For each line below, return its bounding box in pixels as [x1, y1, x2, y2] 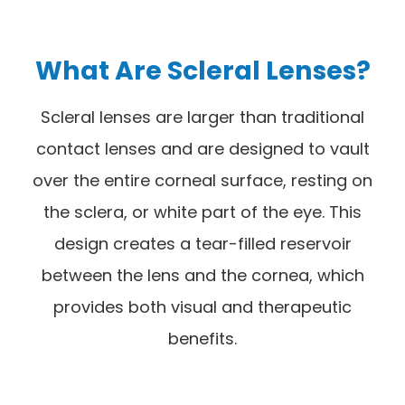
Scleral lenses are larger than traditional [41, 106, 364, 129]
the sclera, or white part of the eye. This [43, 201, 362, 224]
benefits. [168, 327, 237, 351]
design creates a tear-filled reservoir [53, 232, 352, 256]
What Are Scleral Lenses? [34, 52, 371, 89]
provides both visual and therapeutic [53, 296, 352, 319]
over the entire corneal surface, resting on [33, 169, 372, 193]
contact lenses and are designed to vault [35, 137, 370, 161]
